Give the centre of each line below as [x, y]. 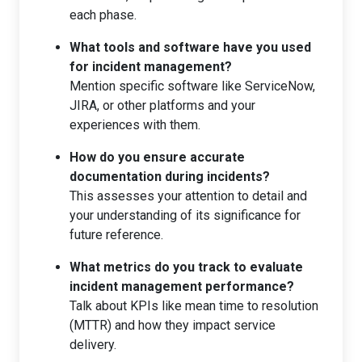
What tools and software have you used [190, 47]
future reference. [116, 234]
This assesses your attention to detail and [188, 196]
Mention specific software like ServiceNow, [192, 86]
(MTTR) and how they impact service [173, 325]
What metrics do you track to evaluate [186, 267]
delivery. [93, 344]
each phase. [103, 15]
